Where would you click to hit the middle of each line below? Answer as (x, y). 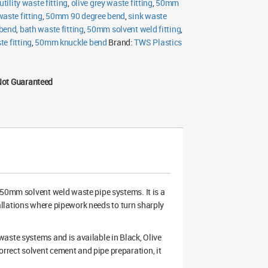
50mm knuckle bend (71, 42)
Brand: (121, 42)
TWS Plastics (158, 42)
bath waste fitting (51, 29)
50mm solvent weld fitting (134, 29)
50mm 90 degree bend (86, 16)
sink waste (147, 16)
